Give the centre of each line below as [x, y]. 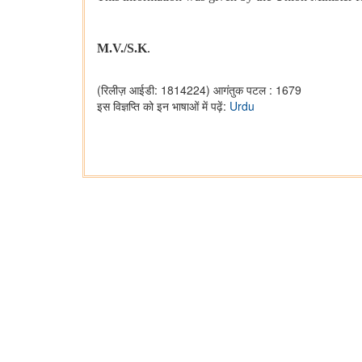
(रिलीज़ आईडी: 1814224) [154, 90]
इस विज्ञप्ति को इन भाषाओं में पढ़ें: [163, 106]
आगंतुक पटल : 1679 [257, 90]
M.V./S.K [122, 48]
